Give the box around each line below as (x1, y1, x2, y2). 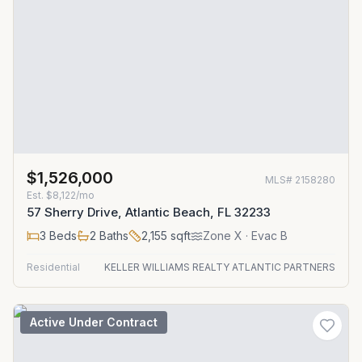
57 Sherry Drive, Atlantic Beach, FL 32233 (27, 204, 271, 220)
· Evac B (242, 229, 288, 242)
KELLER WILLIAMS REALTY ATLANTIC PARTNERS (104, 261, 335, 273)
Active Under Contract (30, 315, 158, 329)
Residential (27, 261, 80, 273)
